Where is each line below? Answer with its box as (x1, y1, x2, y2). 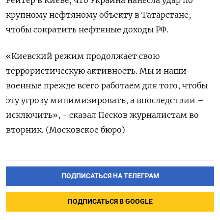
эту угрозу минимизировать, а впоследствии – (6, 95, 204, 106)
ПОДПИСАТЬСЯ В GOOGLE (67, 197, 153, 206)
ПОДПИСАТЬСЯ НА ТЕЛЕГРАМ (61, 172, 159, 181)
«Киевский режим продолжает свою (6, 51, 160, 61)
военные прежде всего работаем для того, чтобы (6, 81, 208, 91)
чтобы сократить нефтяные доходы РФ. (6, 25, 168, 35)
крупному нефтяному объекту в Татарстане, (6, 10, 191, 20)
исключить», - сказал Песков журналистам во (6, 110, 199, 120)
